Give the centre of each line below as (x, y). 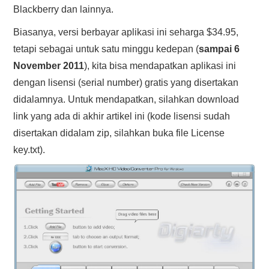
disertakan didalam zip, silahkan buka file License (119, 133)
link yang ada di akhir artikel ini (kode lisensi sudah (122, 116)
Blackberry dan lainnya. (64, 9)
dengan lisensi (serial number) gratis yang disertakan (126, 83)
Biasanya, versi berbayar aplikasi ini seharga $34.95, (126, 32)
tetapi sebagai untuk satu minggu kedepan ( (106, 49)
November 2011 (49, 66)
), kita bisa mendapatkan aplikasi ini (160, 66)
